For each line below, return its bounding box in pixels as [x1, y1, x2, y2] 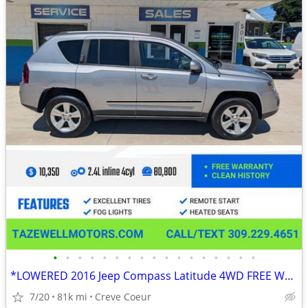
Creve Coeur [95, 290, 151, 303]
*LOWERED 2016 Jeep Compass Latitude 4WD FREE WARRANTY [285, 268, 294, 283]
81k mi [57, 290, 87, 303]
